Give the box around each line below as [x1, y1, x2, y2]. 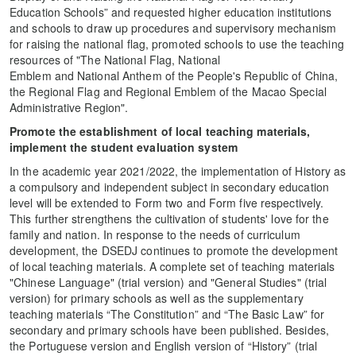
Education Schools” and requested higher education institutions [10, 4, 332, 21]
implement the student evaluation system [10, 139, 238, 156]
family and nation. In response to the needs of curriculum [10, 226, 300, 243]
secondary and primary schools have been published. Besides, [10, 322, 329, 339]
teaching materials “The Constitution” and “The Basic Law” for [10, 306, 325, 323]
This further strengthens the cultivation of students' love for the [10, 211, 329, 227]
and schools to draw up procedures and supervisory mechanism [10, 20, 336, 37]
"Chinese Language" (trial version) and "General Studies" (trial [10, 274, 327, 291]
